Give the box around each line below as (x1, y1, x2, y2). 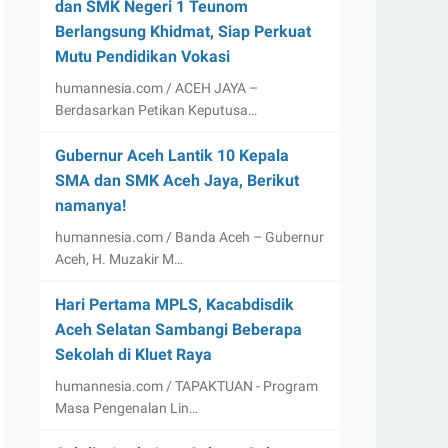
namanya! (55, 196, 126, 215)
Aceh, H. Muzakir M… (55, 251, 183, 267)
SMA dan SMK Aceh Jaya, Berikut (55, 171, 299, 190)
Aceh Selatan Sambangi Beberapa (55, 320, 302, 339)
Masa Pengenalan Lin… (55, 400, 198, 416)
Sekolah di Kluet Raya (55, 345, 212, 364)
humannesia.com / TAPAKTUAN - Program (55, 378, 318, 394)
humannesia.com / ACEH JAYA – (55, 80, 258, 96)
